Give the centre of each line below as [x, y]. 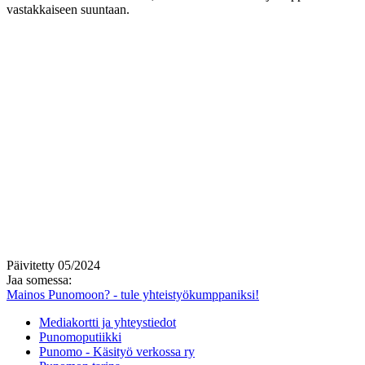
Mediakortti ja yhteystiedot [108, 322]
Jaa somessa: [39, 279]
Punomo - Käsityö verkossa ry [117, 351]
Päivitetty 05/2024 [53, 265]
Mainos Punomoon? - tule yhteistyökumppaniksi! [133, 294]
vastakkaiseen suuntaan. [68, 9]
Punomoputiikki [80, 336]
